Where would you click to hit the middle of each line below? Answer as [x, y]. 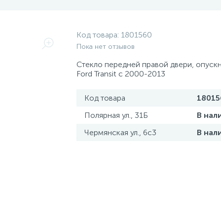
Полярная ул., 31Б [116, 115]
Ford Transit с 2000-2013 [121, 74]
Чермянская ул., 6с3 [120, 132]
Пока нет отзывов [105, 47]
